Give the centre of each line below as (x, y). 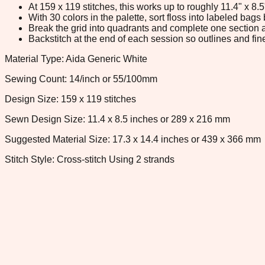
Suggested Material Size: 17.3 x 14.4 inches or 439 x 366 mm (133, 139)
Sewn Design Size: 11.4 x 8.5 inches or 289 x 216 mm (117, 119)
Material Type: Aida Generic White (76, 59)
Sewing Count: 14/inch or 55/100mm (81, 79)
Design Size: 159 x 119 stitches (70, 99)
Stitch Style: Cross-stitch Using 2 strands (90, 159)
